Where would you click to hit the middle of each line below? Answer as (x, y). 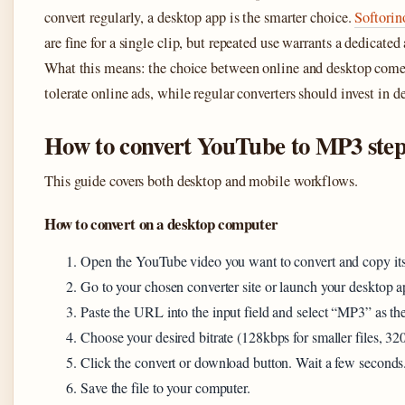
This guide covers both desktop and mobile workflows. (201, 181)
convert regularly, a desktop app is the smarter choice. (200, 18)
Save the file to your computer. (165, 388)
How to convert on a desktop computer (161, 224)
